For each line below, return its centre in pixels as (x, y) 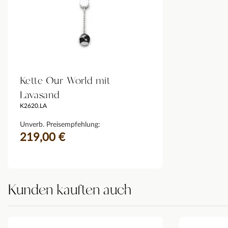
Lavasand (40, 95)
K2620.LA (33, 106)
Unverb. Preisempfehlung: (60, 124)
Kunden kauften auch (69, 190)
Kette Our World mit (65, 81)
